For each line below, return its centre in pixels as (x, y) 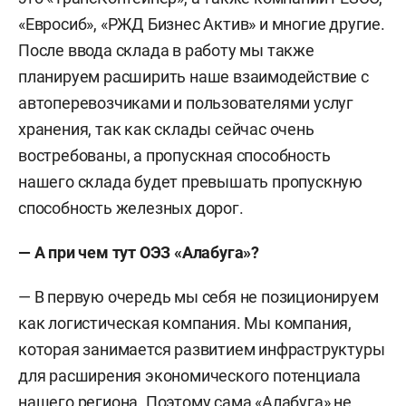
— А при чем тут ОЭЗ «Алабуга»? (139, 252)
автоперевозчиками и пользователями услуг (186, 102)
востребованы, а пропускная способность (174, 155)
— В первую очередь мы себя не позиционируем (198, 296)
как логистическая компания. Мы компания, (185, 323)
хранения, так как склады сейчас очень (166, 129)
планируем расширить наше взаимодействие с (193, 76)
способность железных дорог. (131, 208)
